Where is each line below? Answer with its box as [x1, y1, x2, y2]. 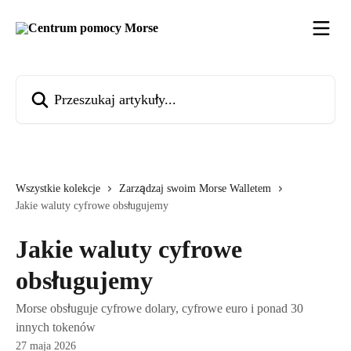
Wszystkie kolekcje [16, 183, 100, 194]
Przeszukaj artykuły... [15, 78, 121, 91]
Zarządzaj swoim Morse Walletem [119, 183, 271, 194]
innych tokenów [16, 320, 96, 334]
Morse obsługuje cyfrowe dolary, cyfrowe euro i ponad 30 [16, 302, 303, 315]
